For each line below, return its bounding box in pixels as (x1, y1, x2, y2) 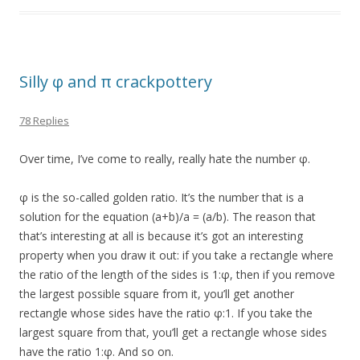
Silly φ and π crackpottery (19, 71, 212, 93)
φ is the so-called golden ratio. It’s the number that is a (19, 190, 304, 206)
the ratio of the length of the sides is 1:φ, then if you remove (19, 267, 335, 283)
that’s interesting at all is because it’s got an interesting (19, 228, 303, 244)
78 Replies (19, 113, 69, 129)
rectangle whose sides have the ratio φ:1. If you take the (19, 305, 313, 321)
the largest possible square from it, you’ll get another (19, 286, 294, 302)
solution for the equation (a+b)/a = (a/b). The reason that (19, 209, 316, 225)
